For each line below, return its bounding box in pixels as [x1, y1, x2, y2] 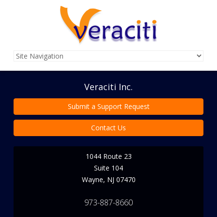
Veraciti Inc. [84, 80, 133, 93]
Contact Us [91, 123, 126, 132]
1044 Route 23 [85, 151, 132, 161]
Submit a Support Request [67, 101, 150, 111]
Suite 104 [94, 163, 123, 172]
